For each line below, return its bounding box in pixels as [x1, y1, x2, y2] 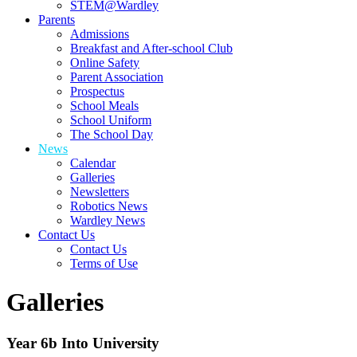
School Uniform [70, 112, 151, 127]
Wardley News [70, 213, 145, 227]
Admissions [70, 26, 129, 41]
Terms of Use [70, 256, 138, 270]
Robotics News [70, 198, 147, 213]
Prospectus [70, 84, 124, 98]
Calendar [70, 155, 116, 170]
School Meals [70, 98, 139, 112]
